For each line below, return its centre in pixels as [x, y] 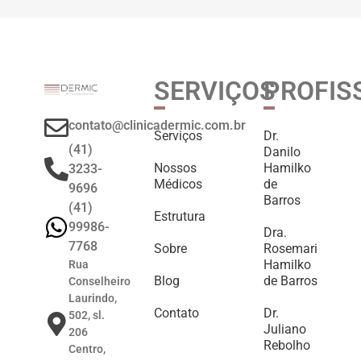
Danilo [282, 152]
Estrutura [180, 217]
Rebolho [287, 346]
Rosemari [290, 249]
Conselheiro [100, 282]
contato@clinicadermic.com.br [157, 126]
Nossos [175, 168]
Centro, [87, 349]
